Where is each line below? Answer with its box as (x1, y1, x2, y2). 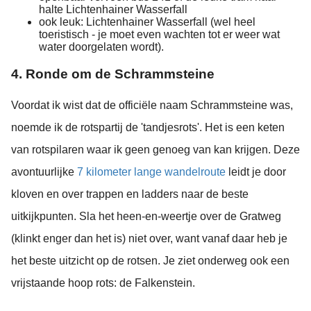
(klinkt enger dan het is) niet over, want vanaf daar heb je (11, 233, 287, 245)
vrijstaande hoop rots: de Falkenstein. (11, 277, 195, 289)
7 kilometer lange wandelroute (77, 166, 226, 178)
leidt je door (226, 166, 286, 178)
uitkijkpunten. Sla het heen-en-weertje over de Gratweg (11, 210, 281, 223)
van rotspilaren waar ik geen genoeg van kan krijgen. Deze (11, 144, 300, 156)
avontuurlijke (11, 166, 77, 178)
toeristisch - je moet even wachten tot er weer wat (39, 28, 280, 40)
